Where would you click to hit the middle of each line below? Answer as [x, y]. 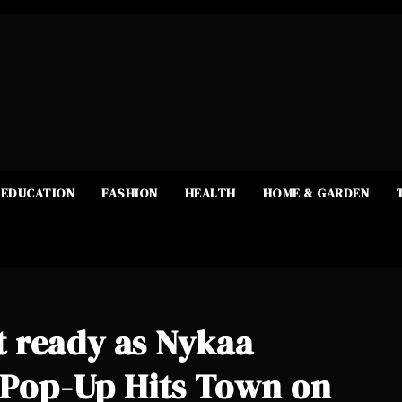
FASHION [130, 192]
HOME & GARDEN [315, 192]
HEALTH [210, 192]
